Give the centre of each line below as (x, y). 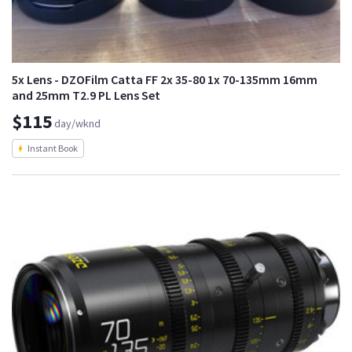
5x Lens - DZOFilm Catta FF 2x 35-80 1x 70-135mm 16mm (165, 79)
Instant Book (53, 148)
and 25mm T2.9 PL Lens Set (86, 95)
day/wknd (77, 123)
